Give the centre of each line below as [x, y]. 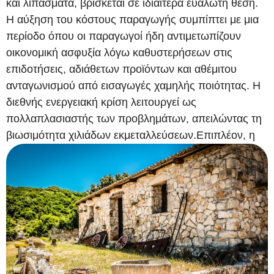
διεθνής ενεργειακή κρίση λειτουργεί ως [101, 102]
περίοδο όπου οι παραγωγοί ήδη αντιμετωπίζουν [124, 36]
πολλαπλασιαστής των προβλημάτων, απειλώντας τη [134, 118]
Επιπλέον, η [226, 135]
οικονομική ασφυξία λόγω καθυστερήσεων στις [119, 52]
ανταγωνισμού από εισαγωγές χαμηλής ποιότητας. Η [133, 85]
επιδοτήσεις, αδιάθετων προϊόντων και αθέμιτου [121, 69]
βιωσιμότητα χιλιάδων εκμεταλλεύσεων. [101, 135]
